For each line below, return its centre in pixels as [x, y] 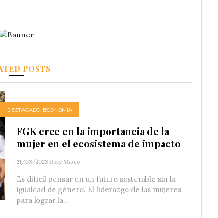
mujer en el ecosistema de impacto [99, 144]
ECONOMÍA [57, 110]
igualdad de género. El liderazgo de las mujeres [99, 190]
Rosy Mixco [65, 162]
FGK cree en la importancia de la [93, 131]
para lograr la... [43, 200]
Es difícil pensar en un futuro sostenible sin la [96, 179]
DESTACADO [24, 110]
